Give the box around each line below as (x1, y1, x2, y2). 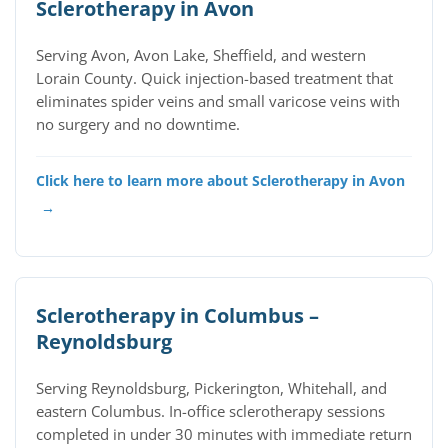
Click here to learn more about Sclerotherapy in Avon (36, 171, 405, 190)
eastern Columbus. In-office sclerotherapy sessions (36, 402, 385, 421)
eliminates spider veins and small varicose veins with (36, 92, 400, 111)
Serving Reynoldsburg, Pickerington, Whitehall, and (36, 379, 387, 398)
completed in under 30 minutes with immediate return (36, 425, 412, 444)
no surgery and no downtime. (36, 115, 240, 134)
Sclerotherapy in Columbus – (36, 302, 319, 329)
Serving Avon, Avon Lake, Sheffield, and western (36, 46, 366, 65)
